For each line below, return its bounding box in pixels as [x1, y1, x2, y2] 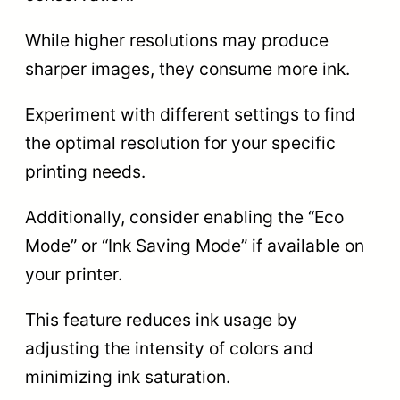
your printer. [25, 263, 122, 286]
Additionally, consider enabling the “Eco [25, 206, 344, 229]
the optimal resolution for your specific [25, 132, 336, 154]
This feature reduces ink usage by [25, 309, 297, 331]
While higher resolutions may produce [25, 29, 329, 51]
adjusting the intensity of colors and [25, 337, 313, 360]
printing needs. [25, 161, 146, 183]
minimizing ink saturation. [25, 366, 230, 388]
